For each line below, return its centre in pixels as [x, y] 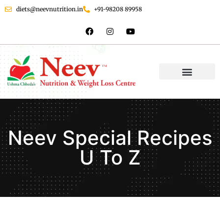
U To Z [110, 157]
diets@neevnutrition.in [49, 9]
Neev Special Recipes [110, 137]
